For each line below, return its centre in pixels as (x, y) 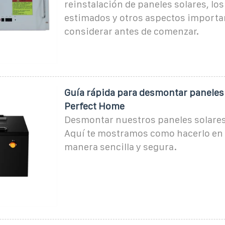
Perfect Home (94, 106)
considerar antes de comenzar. (131, 31)
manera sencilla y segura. (120, 147)
